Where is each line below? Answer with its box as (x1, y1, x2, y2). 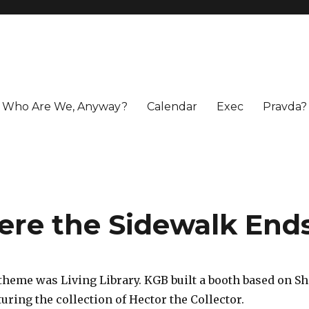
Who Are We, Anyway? (1, 99, 128, 113)
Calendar (146, 99, 197, 113)
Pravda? (262, 99, 307, 113)
